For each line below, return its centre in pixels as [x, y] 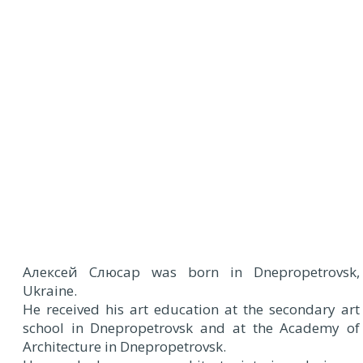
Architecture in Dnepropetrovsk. [124, 346]
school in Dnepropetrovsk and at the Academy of [191, 328]
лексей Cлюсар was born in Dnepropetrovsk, [196, 272]
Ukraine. [50, 290]
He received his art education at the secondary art [191, 309]
